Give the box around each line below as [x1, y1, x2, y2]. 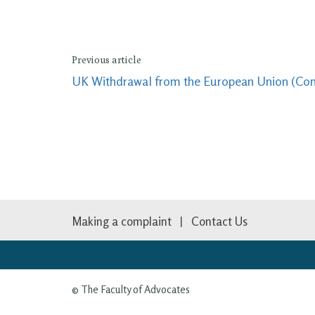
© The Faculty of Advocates [72, 282, 190, 296]
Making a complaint [72, 213, 172, 229]
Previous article [72, 54, 141, 65]
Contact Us [191, 213, 247, 229]
